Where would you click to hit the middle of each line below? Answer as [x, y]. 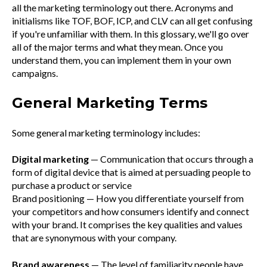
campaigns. [35, 73]
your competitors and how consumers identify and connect [131, 212]
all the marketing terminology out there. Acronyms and [122, 7]
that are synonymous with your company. [94, 238]
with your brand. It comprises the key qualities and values [127, 225]
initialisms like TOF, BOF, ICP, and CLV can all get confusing [132, 21]
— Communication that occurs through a [171, 159]
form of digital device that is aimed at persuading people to [131, 172]
